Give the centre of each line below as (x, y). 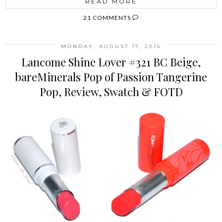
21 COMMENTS (108, 17)
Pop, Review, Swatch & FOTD (111, 91)
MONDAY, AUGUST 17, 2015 (111, 46)
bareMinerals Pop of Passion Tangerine (111, 77)
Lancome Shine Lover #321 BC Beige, (111, 62)
